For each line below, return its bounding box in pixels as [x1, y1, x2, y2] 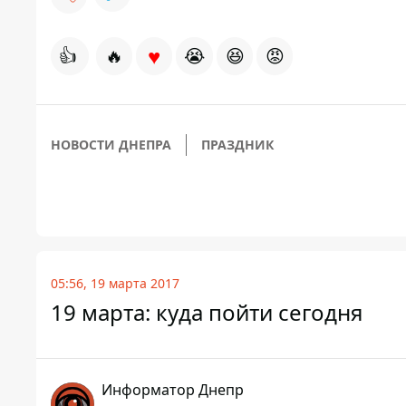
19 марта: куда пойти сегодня [51, 297, 362, 327]
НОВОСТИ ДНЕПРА [51, 136, 171, 153]
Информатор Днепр [101, 380, 244, 400]
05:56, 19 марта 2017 [51, 275, 179, 292]
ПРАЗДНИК [201, 136, 274, 153]
